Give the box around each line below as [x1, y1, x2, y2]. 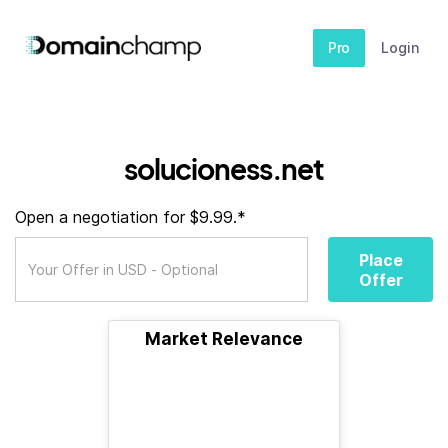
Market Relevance [145, 329, 303, 349]
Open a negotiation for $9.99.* [15, 207, 246, 227]
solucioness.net [123, 151, 325, 186]
